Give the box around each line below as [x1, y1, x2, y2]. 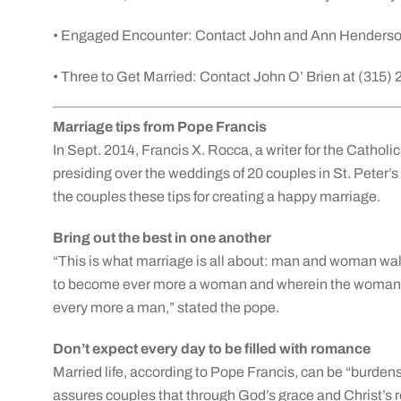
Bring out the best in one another [53, 230, 272, 245]
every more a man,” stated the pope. [53, 300, 280, 315]
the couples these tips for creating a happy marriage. [53, 189, 381, 204]
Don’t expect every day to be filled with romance [53, 341, 371, 356]
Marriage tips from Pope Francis [53, 119, 268, 134]
